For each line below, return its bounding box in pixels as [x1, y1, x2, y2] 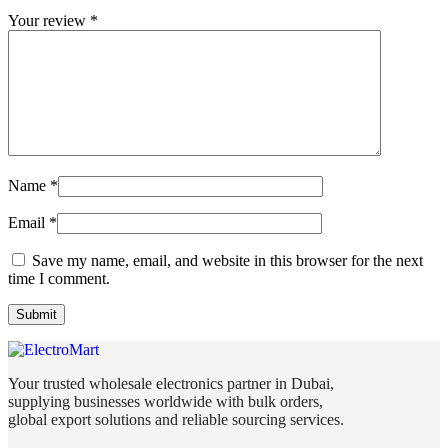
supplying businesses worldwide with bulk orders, [8, 393, 323, 411]
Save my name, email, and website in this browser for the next [32, 252, 423, 270]
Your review [8, 12, 90, 30]
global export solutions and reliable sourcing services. [8, 411, 344, 429]
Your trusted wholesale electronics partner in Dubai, [8, 375, 334, 393]
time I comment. [8, 270, 110, 288]
